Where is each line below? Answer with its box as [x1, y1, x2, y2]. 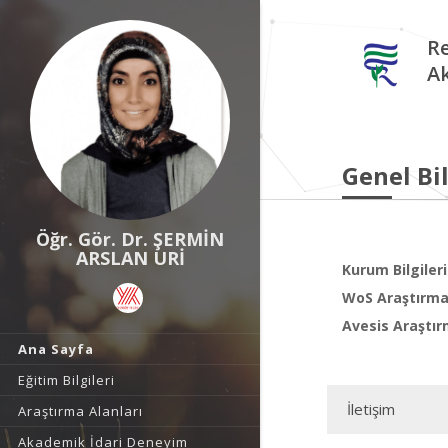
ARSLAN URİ [75, 246, 185, 270]
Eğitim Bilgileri [18, 371, 115, 389]
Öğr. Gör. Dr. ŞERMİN [36, 227, 224, 251]
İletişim [347, 399, 395, 419]
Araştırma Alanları [18, 402, 143, 420]
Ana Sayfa [18, 340, 94, 358]
